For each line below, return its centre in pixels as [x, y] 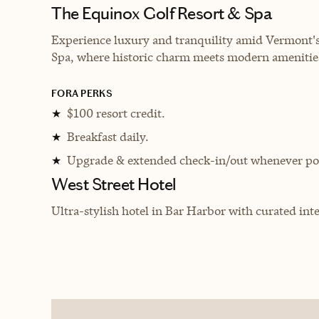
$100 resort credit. [116, 113]
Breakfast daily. [108, 136]
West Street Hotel [114, 184]
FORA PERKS [82, 93]
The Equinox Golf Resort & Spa [162, 13]
